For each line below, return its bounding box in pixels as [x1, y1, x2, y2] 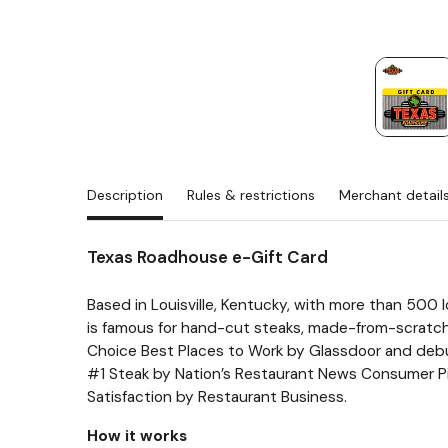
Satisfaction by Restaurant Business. [87, 387, 347, 407]
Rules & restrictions [187, 186, 315, 204]
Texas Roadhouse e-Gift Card [87, 246, 328, 268]
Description [87, 186, 163, 204]
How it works [87, 426, 187, 446]
